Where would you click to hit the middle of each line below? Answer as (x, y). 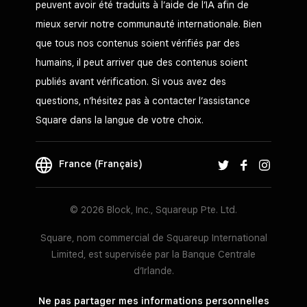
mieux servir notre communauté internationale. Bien (149, 24)
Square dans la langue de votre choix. (120, 120)
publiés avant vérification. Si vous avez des (131, 81)
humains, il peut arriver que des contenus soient (142, 62)
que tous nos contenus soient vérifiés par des (138, 43)
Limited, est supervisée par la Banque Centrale (153, 254)
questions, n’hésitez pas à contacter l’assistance (143, 100)
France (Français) (100, 164)
